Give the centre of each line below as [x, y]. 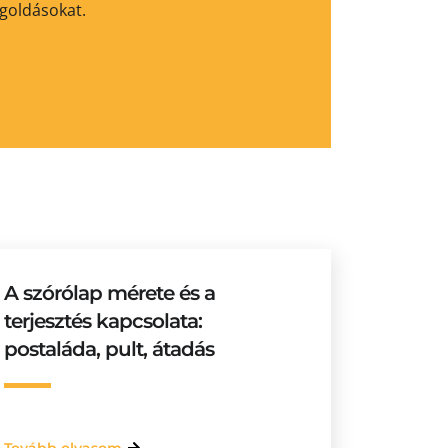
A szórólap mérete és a [110, 293]
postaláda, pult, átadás [109, 349]
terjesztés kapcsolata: [103, 321]
